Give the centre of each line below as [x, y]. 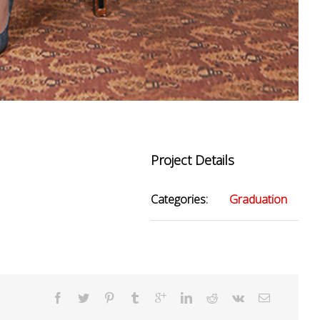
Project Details [193, 160]
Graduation [259, 199]
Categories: [180, 199]
